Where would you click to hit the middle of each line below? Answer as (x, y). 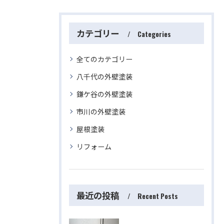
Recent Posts (158, 196)
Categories (154, 34)
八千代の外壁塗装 (104, 76)
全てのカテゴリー (104, 58)
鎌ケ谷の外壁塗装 (104, 93)
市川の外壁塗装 (101, 111)
